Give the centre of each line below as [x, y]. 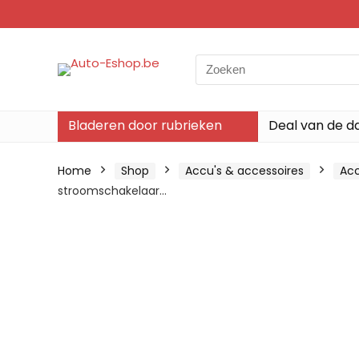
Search [216, 63]
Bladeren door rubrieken [145, 125]
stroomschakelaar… [112, 191]
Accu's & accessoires [244, 171]
